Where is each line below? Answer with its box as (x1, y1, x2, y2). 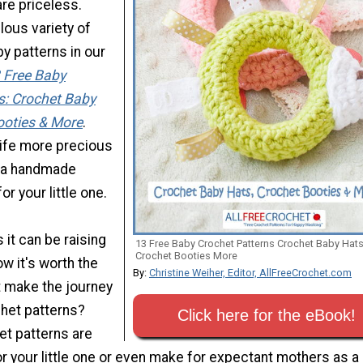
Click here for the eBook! (177, 305, 356, 324)
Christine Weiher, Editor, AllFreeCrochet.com (149, 266, 352, 279)
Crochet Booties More (135, 249, 237, 262)
